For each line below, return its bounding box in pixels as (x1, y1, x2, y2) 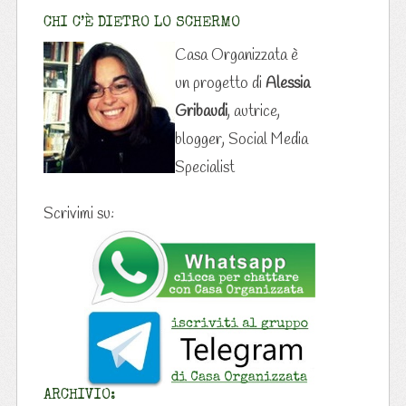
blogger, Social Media (174, 129, 308, 150)
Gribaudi (174, 101, 227, 122)
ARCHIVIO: (43, 388, 116, 403)
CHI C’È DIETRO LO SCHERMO (43, 15, 240, 31)
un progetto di (174, 72, 266, 94)
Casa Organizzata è (174, 44, 298, 66)
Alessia (265, 72, 310, 94)
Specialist (174, 157, 235, 179)
